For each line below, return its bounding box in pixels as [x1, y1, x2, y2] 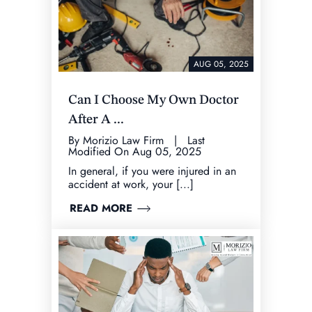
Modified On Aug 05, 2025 [68, 143, 201, 159]
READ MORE [70, 200, 132, 216]
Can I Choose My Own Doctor [68, 93, 239, 107]
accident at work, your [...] [68, 175, 194, 192]
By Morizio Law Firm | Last [68, 132, 205, 148]
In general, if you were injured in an [68, 162, 236, 179]
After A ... [68, 113, 124, 127]
